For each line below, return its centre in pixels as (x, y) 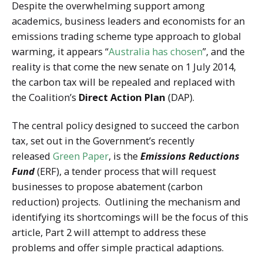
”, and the (224, 52)
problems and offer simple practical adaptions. (118, 248)
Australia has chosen (156, 52)
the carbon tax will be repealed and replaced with (123, 82)
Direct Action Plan (122, 97)
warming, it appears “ (60, 52)
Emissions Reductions (190, 156)
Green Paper (81, 156)
